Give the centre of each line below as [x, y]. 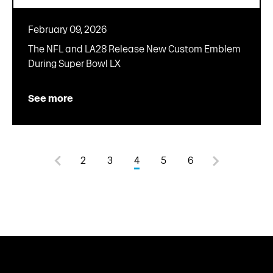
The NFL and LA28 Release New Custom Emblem [134, 49]
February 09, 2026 [67, 30]
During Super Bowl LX [74, 64]
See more [51, 99]
